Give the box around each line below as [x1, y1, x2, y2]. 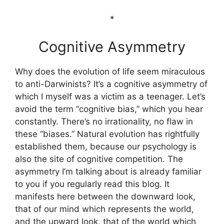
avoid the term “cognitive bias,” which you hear [15, 103, 203, 114]
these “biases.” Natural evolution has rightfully [15, 128, 199, 139]
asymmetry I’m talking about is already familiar [15, 166, 201, 176]
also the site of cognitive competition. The [15, 153, 183, 164]
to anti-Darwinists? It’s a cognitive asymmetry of [15, 78, 207, 89]
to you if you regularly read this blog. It [15, 178, 169, 189]
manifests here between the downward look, [15, 191, 195, 201]
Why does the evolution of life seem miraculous [15, 66, 205, 76]
